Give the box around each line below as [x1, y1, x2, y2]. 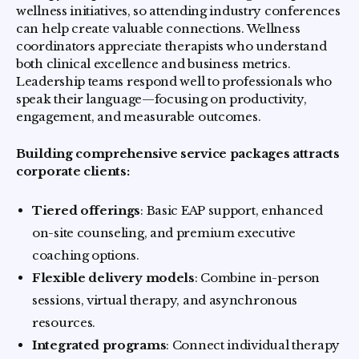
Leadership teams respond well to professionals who [16, 73, 333, 89]
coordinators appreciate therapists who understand [16, 38, 327, 54]
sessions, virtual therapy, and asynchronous [32, 292, 298, 308]
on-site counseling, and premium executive [32, 224, 296, 240]
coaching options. [32, 247, 139, 263]
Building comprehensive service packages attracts [16, 145, 340, 161]
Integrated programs [32, 337, 167, 353]
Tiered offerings [32, 202, 141, 218]
